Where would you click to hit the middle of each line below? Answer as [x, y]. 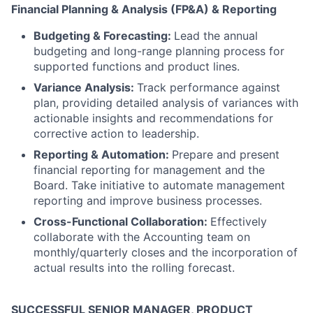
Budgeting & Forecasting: [104, 35]
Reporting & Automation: [103, 154]
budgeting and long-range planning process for [159, 51]
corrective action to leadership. [116, 133]
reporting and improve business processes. [148, 200]
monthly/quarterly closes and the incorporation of [166, 252]
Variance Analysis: [85, 87]
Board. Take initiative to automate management [159, 185]
